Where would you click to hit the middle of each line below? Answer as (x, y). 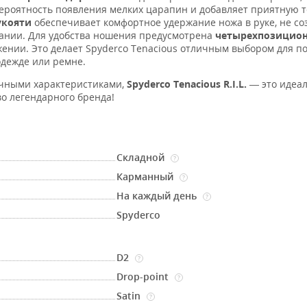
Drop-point (144, 277)
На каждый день (158, 196)
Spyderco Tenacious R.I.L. (187, 84)
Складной (142, 157)
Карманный (147, 176)
